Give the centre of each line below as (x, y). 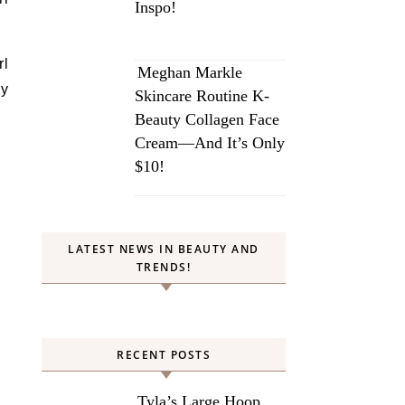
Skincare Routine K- (202, 96)
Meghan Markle (190, 72)
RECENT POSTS (164, 355)
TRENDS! (164, 267)
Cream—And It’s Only (210, 143)
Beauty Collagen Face (207, 119)
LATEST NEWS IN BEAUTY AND (164, 249)
